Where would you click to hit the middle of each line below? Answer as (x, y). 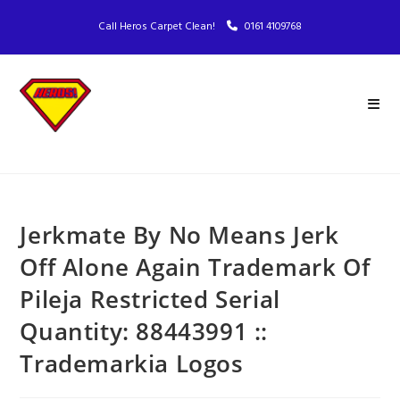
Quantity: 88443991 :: (144, 331)
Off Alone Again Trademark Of (195, 267)
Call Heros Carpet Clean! (158, 27)
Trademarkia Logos (132, 363)
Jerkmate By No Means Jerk (179, 235)
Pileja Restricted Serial (150, 299)
